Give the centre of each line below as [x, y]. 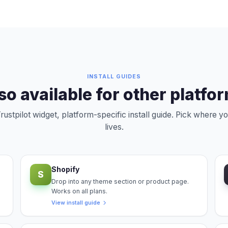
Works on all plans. [79, 191]
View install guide [76, 203]
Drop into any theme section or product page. [120, 181]
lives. [114, 127]
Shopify [65, 169]
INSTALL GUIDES [114, 76]
